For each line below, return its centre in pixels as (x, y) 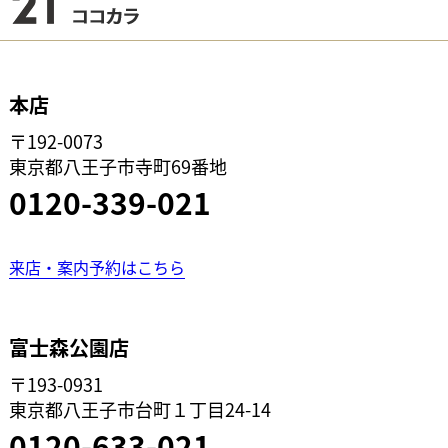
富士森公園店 (69, 347)
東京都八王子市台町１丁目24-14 (140, 408)
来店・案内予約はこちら (97, 266)
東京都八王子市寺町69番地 (118, 166)
